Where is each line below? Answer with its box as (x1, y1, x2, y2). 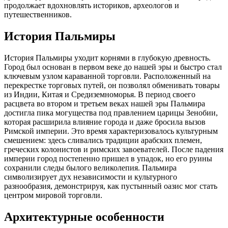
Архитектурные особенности (4, 210, 164, 223)
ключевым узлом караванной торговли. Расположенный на (4, 71, 211, 80)
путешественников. (4, 10, 72, 19)
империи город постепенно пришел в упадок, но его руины (4, 154, 212, 163)
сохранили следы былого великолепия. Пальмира (4, 163, 177, 172)
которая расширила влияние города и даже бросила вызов (4, 117, 206, 126)
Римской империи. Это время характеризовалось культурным (4, 126, 218, 135)
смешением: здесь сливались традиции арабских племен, (4, 135, 202, 145)
